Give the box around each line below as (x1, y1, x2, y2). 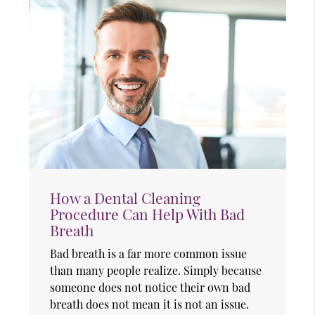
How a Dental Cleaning (50, 188, 201, 208)
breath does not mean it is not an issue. (50, 297, 250, 312)
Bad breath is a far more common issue (50, 246, 247, 262)
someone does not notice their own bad (50, 280, 251, 295)
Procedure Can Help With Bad (50, 204, 245, 224)
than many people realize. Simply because (50, 263, 262, 278)
